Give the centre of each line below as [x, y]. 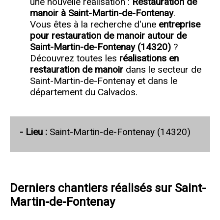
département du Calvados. [83, 92]
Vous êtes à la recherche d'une [94, 24]
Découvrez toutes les [74, 58]
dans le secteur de [162, 69]
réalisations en [149, 58]
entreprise [179, 24]
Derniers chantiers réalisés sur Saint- [108, 188]
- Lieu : [35, 132]
